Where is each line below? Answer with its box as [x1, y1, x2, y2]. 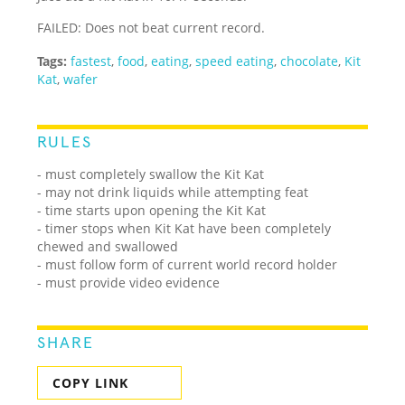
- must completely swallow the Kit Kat [37, 165, 265, 183]
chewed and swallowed [37, 237, 179, 255]
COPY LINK [52, 373, 129, 391]
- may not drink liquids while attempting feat [37, 183, 309, 201]
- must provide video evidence [37, 273, 221, 291]
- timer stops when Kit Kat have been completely [37, 219, 332, 237]
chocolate [280, 52, 339, 70]
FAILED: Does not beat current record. [37, 18, 266, 36]
